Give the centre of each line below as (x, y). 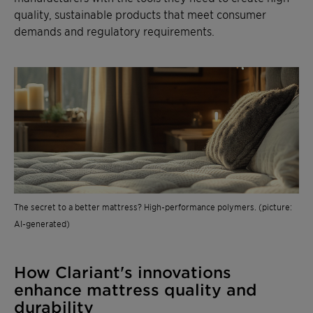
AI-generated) (42, 223)
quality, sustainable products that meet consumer (140, 14)
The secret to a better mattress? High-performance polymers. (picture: (153, 206)
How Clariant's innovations (123, 272)
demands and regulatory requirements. (114, 31)
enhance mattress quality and (136, 289)
